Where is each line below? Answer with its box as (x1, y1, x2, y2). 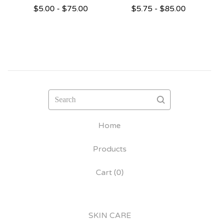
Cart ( (95, 168, 116, 177)
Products (92, 144, 127, 154)
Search (48, 90, 74, 100)
